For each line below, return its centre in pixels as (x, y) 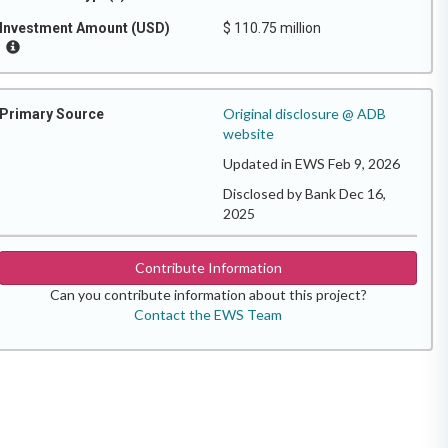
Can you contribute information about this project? (208, 294)
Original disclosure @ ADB (304, 113)
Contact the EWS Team (208, 314)
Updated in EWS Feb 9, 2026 (311, 163)
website (248, 133)
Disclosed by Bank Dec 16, (304, 193)
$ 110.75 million (272, 28)
